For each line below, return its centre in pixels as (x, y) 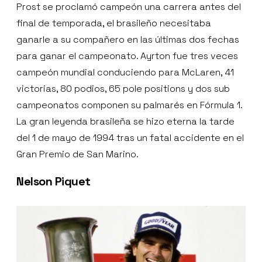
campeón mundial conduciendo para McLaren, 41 (125, 72)
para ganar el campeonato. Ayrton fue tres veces (127, 56)
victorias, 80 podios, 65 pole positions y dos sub (123, 88)
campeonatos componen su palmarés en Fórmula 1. (129, 105)
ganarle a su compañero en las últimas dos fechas (128, 39)
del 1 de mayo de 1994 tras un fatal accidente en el (130, 137)
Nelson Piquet (54, 181)
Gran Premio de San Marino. (77, 154)
